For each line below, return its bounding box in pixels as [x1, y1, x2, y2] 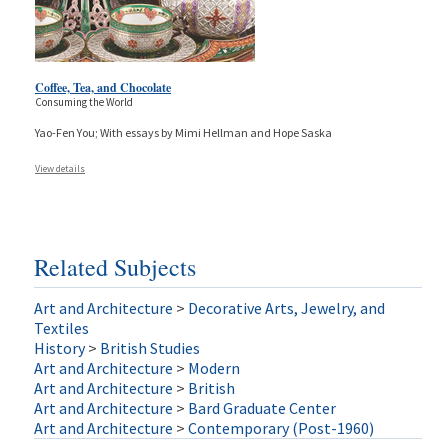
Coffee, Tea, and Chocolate [35, 78, 171, 96]
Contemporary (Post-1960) [187, 417, 374, 438]
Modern [187, 357, 240, 378]
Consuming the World [35, 94, 133, 109]
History [33, 337, 85, 358]
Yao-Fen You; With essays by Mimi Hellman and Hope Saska [35, 124, 332, 140]
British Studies [99, 337, 200, 358]
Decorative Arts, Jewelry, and [187, 297, 385, 318]
